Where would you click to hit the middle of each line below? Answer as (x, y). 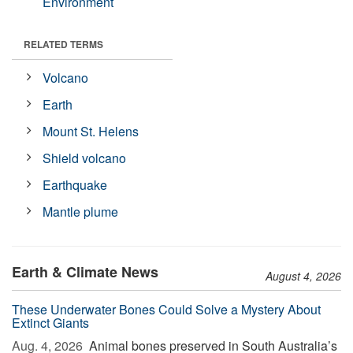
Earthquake (75, 185)
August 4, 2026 (303, 276)
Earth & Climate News (85, 272)
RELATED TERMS (63, 44)
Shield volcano (85, 158)
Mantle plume (81, 212)
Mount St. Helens (91, 131)
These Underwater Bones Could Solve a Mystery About (166, 309)
